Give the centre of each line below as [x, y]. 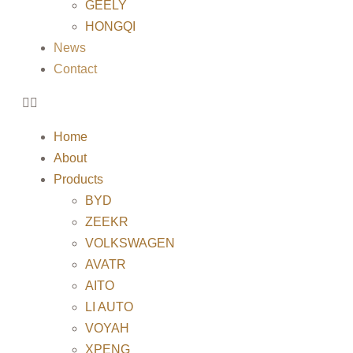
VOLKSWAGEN [130, 243]
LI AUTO [109, 307]
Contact [75, 69]
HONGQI [110, 26]
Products [78, 179]
